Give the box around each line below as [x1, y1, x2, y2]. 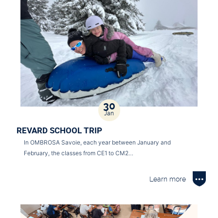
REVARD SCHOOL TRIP [17, 124, 102, 136]
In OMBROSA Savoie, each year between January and [24, 138, 171, 146]
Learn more [149, 175, 186, 183]
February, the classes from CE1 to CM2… [24, 149, 133, 157]
